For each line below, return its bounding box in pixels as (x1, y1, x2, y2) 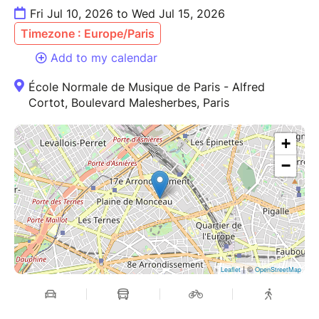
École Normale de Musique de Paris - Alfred (28, 80, 265, 95)
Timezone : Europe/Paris (21, 26, 155, 41)
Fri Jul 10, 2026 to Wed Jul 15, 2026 (30, 6, 225, 21)
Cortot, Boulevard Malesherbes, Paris (28, 95, 229, 110)
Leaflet (221, 265, 241, 275)
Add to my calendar (51, 51, 157, 66)
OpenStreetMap (255, 265, 301, 275)
